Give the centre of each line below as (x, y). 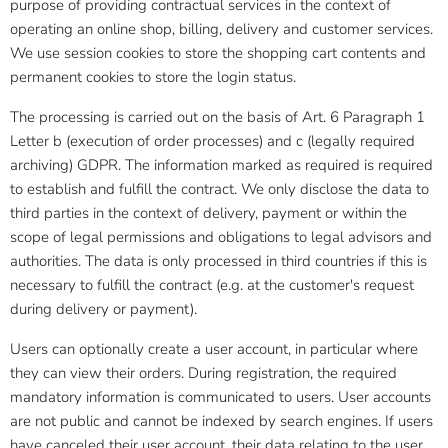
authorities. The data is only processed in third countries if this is (218, 261)
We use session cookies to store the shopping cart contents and (218, 53)
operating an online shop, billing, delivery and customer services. (221, 29)
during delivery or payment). (103, 309)
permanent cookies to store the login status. (153, 77)
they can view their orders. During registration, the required (203, 373)
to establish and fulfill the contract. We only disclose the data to (219, 189)
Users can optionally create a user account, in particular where (214, 349)
